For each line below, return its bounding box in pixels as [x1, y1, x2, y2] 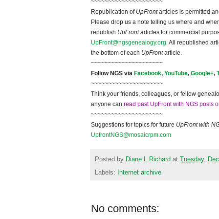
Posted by [95, 155, 126, 163]
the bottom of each [91, 49, 141, 57]
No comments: [91, 202, 159, 215]
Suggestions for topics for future [91, 121, 176, 129]
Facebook [134, 70, 161, 77]
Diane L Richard [126, 155, 171, 163]
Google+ [191, 70, 214, 77]
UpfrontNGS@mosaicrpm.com [91, 131, 171, 139]
